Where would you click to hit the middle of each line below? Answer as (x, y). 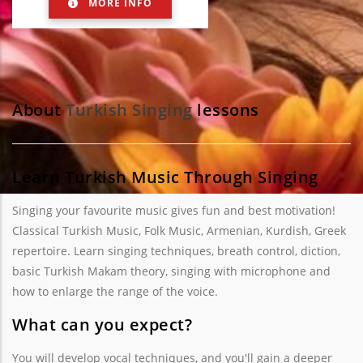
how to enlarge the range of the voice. (115, 291)
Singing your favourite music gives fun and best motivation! (174, 210)
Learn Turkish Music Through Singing (165, 177)
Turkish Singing (129, 109)
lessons (226, 109)
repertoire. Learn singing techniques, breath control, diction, (176, 251)
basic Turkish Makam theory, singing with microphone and (171, 271)
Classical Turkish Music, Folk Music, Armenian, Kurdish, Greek (179, 231)
